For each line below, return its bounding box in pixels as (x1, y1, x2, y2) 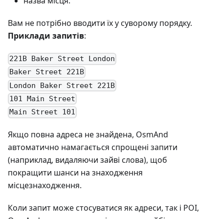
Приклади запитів (8, 30, 84, 42)
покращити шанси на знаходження (8, 167, 143, 178)
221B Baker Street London (9, 54, 115, 64)
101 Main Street (9, 94, 76, 104)
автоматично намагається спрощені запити (8, 142, 177, 153)
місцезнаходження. (8, 180, 82, 191)
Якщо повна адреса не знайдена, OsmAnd (8, 129, 168, 140)
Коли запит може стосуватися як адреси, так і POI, (8, 202, 199, 214)
